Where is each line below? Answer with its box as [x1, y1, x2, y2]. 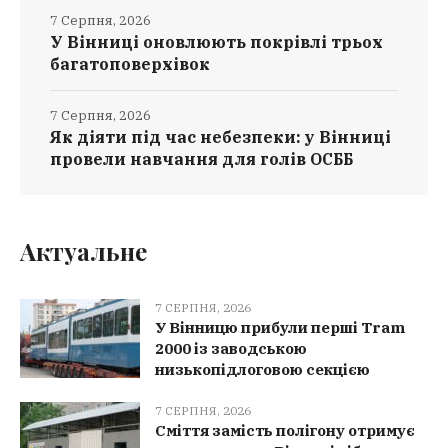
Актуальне [20, 235, 147, 268]
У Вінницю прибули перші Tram [155, 318, 405, 338]
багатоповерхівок [50, 54, 210, 75]
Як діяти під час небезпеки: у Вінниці [50, 127, 391, 148]
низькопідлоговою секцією [155, 360, 370, 380]
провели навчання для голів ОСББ [50, 149, 353, 170]
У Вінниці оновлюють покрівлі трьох [50, 32, 383, 53]
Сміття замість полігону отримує [155, 421, 415, 441]
